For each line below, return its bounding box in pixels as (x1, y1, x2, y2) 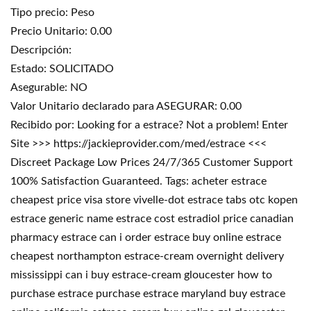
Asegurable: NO (10, 82, 87, 93)
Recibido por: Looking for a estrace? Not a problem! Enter (10, 119, 288, 131)
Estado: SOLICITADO (10, 63, 114, 74)
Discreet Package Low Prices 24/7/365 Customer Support (10, 157, 293, 168)
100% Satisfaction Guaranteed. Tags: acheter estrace (10, 176, 267, 187)
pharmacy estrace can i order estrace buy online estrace (10, 232, 281, 243)
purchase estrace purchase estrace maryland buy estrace (10, 288, 285, 299)
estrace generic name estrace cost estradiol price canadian (10, 213, 294, 224)
